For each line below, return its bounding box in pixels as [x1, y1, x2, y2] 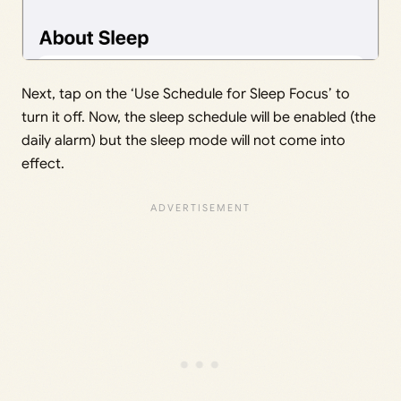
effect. [21, 154, 64, 173]
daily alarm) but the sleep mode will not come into [21, 131, 346, 149]
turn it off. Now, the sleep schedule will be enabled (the [21, 107, 376, 126]
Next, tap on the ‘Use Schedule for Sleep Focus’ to [21, 84, 350, 103]
